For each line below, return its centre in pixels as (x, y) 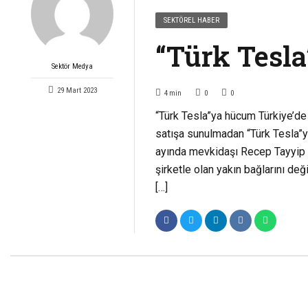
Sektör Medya (72, 66)
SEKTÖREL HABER (192, 20)
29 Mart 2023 (77, 90)
